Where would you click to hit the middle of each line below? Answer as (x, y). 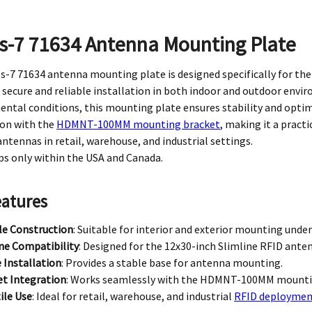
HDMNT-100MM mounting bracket (139, 124)
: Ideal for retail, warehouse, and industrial (133, 296)
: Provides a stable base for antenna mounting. (172, 262)
